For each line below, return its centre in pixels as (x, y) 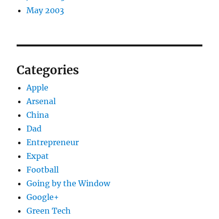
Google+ (43, 197)
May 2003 (45, 11)
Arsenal (41, 101)
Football (43, 170)
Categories (48, 70)
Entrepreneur (53, 142)
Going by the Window (68, 184)
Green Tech (49, 211)
